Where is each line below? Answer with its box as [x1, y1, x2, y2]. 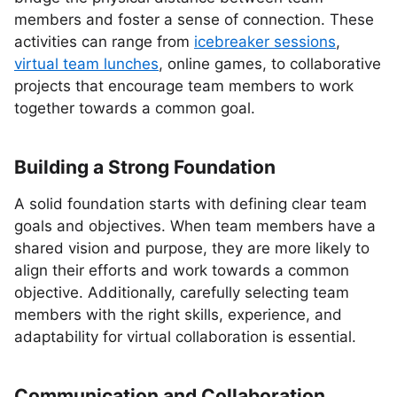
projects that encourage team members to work [14, 77, 354, 95]
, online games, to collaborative [159, 55, 381, 73]
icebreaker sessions [194, 33, 336, 51]
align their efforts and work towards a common [14, 261, 349, 279]
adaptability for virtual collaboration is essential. [14, 328, 356, 346]
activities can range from [14, 33, 194, 51]
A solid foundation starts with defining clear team [14, 195, 367, 213]
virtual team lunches [14, 55, 159, 73]
